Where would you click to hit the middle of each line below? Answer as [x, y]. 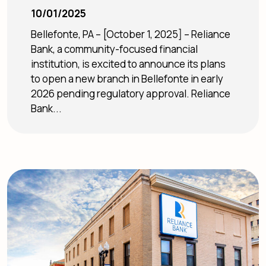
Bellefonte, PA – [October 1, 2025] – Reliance [131, 34]
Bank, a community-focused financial [114, 49]
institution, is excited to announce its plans [128, 64]
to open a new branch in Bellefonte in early [127, 78]
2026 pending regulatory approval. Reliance [131, 93]
